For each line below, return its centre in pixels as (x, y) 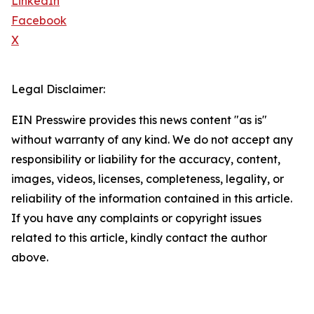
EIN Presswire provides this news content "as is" (139, 120)
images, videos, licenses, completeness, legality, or (148, 179)
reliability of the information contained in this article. (152, 199)
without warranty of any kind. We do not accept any (152, 140)
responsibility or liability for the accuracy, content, (146, 159)
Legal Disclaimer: (58, 89)
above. (30, 258)
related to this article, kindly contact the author (139, 238)
